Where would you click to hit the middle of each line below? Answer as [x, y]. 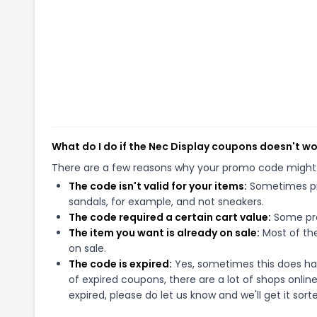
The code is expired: [120, 264]
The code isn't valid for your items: [158, 186]
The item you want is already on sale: [164, 233]
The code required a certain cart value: [170, 217]
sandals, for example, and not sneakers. [166, 202]
